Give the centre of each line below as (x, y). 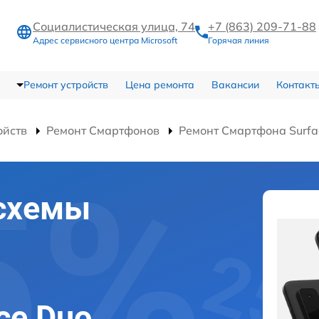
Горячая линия (239, 41)
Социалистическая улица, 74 (114, 27)
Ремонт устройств (66, 84)
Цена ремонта (159, 84)
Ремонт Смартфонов (103, 130)
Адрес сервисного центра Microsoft (105, 41)
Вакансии (235, 84)
